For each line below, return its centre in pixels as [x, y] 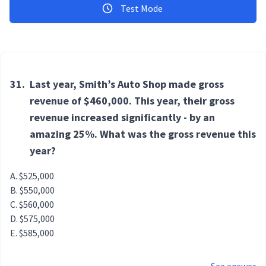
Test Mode [141, 9]
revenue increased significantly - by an [122, 118]
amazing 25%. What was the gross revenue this [143, 134]
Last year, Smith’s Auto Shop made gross [127, 84]
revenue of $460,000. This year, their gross [132, 101]
